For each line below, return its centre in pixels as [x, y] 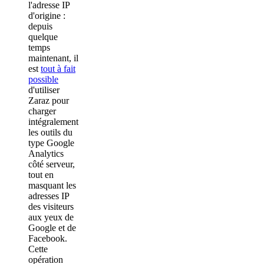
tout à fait [58, 68]
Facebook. [48, 238]
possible [43, 79]
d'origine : [47, 15]
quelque [43, 37]
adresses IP [49, 196]
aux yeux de [51, 217]
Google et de [52, 227]
